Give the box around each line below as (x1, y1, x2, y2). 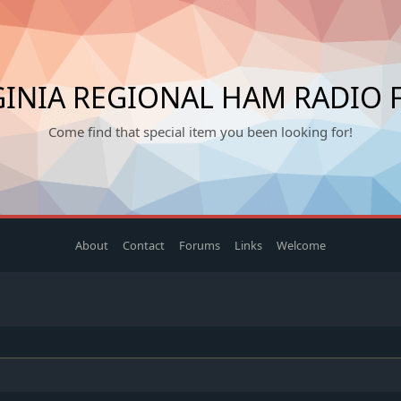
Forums (178, 237, 220, 253)
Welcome (276, 237, 326, 253)
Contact (122, 237, 165, 253)
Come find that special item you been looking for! (48, 123, 353, 141)
